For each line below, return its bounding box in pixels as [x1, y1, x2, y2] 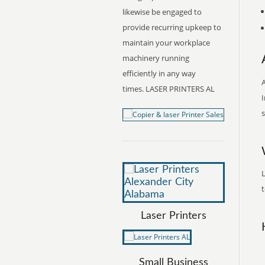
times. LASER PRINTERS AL [122, 83, 215, 94]
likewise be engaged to [122, 7, 202, 17]
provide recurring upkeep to [122, 22, 221, 33]
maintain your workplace [122, 37, 210, 48]
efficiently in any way [122, 68, 196, 79]
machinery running [122, 53, 189, 63]
